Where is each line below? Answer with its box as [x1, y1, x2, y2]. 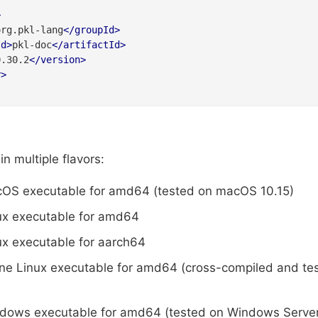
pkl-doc [11, 39, 52, 51]
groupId [74, 24, 114, 36]
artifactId [62, 39, 120, 51]
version [40, 54, 80, 66]
